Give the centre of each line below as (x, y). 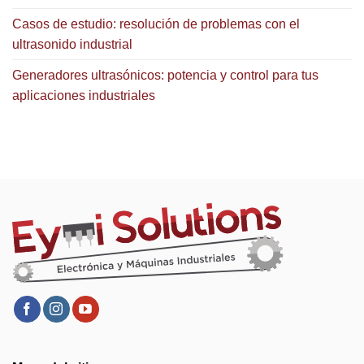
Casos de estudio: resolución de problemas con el (156, 24)
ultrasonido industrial (72, 45)
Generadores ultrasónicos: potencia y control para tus (165, 76)
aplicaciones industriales (84, 96)
